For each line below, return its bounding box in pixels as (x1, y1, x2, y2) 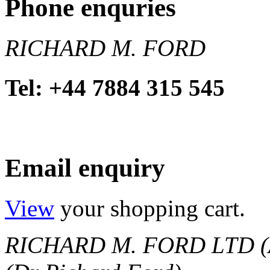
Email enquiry (5, 154, 165, 183)
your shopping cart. (54, 195, 245, 222)
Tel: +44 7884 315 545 (5, 74, 225, 101)
